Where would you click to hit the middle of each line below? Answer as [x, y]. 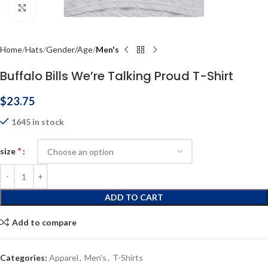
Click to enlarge [64, 8]
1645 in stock [38, 122]
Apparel [64, 258]
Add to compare [44, 222]
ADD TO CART [134, 197]
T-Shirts [128, 258]
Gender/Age [69, 49]
